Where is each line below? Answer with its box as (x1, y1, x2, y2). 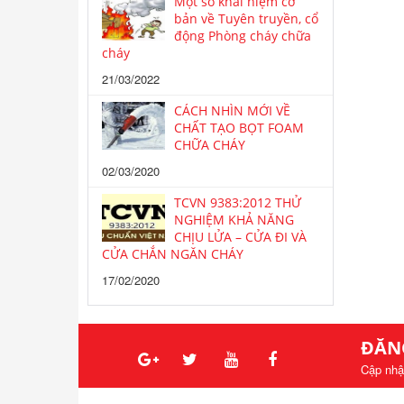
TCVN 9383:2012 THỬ (174, 194, 301, 211)
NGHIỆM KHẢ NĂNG (174, 211, 294, 228)
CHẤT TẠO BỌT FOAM (174, 119, 304, 136)
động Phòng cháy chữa (174, 27, 311, 44)
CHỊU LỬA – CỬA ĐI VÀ (174, 228, 307, 245)
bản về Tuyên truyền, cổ (174, 10, 318, 27)
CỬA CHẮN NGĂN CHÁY (102, 245, 243, 262)
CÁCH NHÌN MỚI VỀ (174, 102, 290, 119)
